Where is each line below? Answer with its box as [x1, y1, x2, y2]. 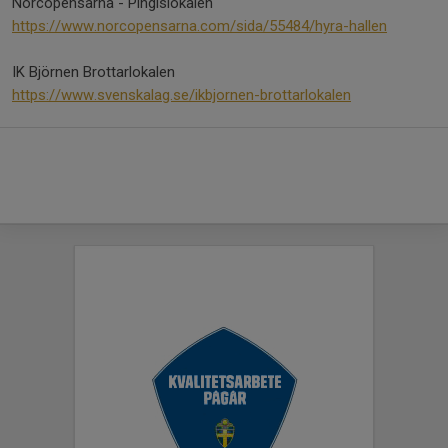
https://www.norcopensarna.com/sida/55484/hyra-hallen [12, 17, 387, 35]
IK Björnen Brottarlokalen [12, 63, 179, 81]
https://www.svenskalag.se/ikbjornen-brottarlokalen [12, 86, 351, 104]
